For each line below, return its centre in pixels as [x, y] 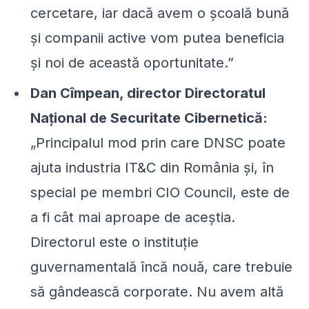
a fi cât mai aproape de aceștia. [133, 217]
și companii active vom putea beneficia [157, 38]
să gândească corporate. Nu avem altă [157, 291]
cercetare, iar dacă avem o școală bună [160, 13]
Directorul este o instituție [114, 242]
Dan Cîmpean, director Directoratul [148, 93]
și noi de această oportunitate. [129, 62]
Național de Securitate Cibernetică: [149, 118]
